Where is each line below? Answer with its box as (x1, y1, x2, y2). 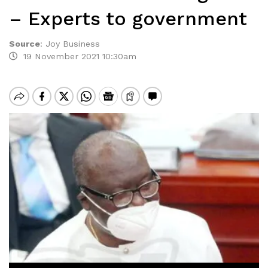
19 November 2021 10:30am (17, 51, 136, 61)
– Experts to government (9, 7, 247, 30)
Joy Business (45, 39, 100, 48)
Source (9, 39, 40, 48)
